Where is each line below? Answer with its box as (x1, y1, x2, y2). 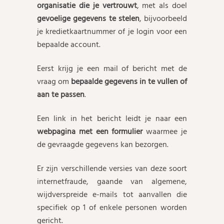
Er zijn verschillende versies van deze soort (37, 162, 187, 175)
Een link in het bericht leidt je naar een (37, 112, 187, 125)
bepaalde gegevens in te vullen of (71, 75, 187, 88)
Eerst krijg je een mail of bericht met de (37, 62, 187, 75)
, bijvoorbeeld (139, 12, 187, 25)
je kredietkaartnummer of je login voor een (37, 25, 187, 38)
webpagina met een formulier (37, 125, 146, 138)
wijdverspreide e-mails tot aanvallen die (37, 188, 187, 201)
